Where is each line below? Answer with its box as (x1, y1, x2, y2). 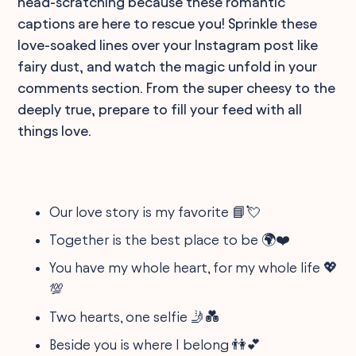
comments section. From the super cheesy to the (17, 79, 336, 95)
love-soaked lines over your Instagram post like (17, 37, 319, 52)
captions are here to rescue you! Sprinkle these (17, 15, 318, 31)
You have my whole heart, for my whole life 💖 (49, 259, 339, 275)
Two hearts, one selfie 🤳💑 (49, 308, 220, 324)
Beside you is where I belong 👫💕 (49, 336, 261, 352)
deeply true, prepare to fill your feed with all (17, 101, 303, 117)
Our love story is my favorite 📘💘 (49, 203, 261, 219)
